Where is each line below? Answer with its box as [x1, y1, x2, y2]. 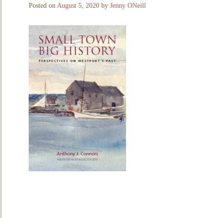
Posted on [29, 1, 57, 9]
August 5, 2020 [57, 1, 99, 9]
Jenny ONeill [110, 1, 146, 9]
